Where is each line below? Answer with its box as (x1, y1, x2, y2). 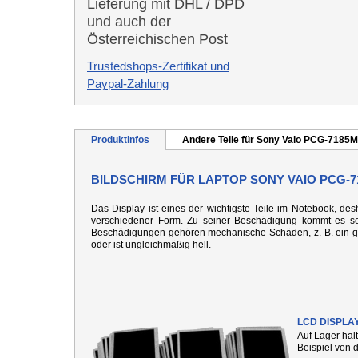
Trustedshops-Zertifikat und (87, 59, 229, 73)
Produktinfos (91, 134, 149, 145)
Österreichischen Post (87, 31, 228, 47)
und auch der (87, 14, 171, 30)
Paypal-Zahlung (87, 77, 169, 90)
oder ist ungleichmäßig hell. (91, 239, 211, 250)
